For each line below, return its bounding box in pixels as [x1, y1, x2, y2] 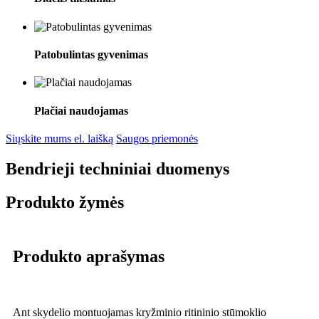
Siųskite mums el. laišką [6, 132, 113, 145]
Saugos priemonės [116, 132, 198, 145]
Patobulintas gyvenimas [34, 48, 148, 61]
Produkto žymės [6, 192, 124, 211]
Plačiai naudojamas [34, 104, 128, 117]
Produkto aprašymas [13, 247, 164, 266]
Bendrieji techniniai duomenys [6, 159, 229, 178]
